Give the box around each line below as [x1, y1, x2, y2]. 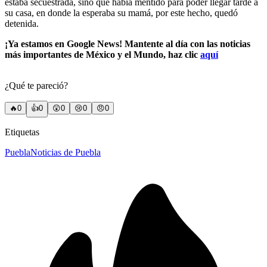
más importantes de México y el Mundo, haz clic [5, 49, 200, 60]
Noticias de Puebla [30, 147, 101, 157]
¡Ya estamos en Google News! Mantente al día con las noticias [5, 38, 250, 49]
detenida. [5, 18, 39, 29]
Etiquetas [5, 126, 39, 137]
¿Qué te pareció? [5, 80, 68, 91]
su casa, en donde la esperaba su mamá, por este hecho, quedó [5, 7, 238, 18]
